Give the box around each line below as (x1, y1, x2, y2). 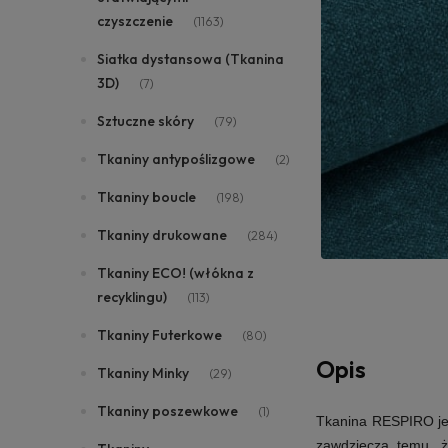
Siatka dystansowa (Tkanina (97, 50, 284, 68)
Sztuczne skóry (97, 112, 194, 130)
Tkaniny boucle (97, 188, 196, 206)
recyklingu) (97, 288, 167, 306)
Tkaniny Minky (97, 364, 189, 382)
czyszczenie (97, 12, 173, 30)
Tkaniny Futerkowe (97, 326, 222, 344)
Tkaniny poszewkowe (97, 402, 238, 420)
